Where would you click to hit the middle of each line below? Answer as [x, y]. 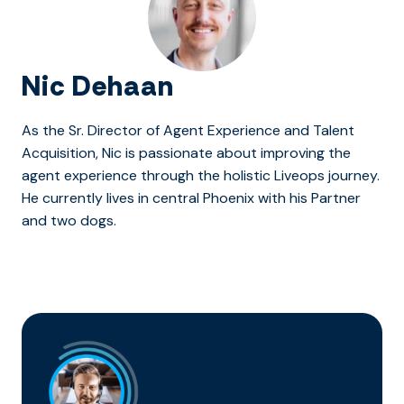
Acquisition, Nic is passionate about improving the [186, 153]
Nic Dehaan [98, 87]
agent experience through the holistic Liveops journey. [201, 176]
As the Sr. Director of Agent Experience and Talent [188, 131]
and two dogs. [69, 221]
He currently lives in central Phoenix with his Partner [191, 198]
